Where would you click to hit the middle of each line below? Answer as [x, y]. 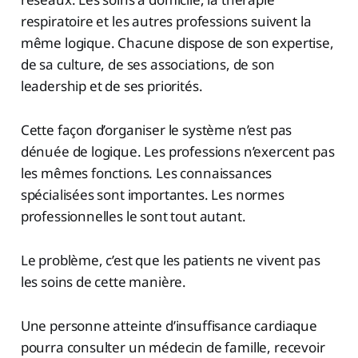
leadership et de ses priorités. [111, 86]
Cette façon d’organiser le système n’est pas [156, 130]
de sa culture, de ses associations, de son [147, 65]
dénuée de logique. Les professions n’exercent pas [177, 152]
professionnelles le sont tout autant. [133, 217]
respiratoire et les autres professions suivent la [166, 22]
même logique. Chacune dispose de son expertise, [177, 43]
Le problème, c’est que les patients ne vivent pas [170, 261]
